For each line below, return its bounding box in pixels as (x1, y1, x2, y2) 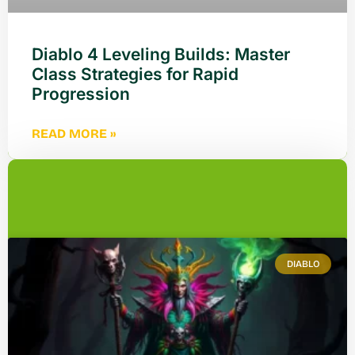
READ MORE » (32, 125, 116, 141)
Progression (32, 83, 130, 104)
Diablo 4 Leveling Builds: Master (32, 44, 290, 64)
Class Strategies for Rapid (32, 63, 239, 84)
